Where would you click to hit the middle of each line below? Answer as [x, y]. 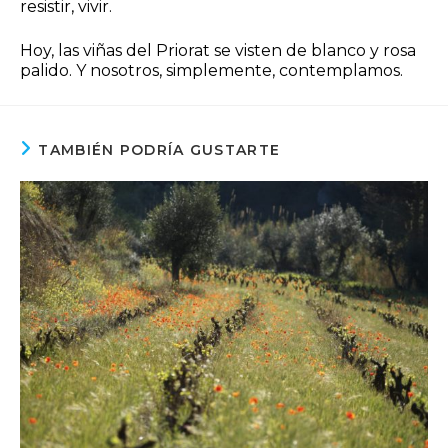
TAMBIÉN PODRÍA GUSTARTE [159, 149]
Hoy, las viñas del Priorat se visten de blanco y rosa [218, 50]
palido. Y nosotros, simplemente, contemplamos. [211, 70]
